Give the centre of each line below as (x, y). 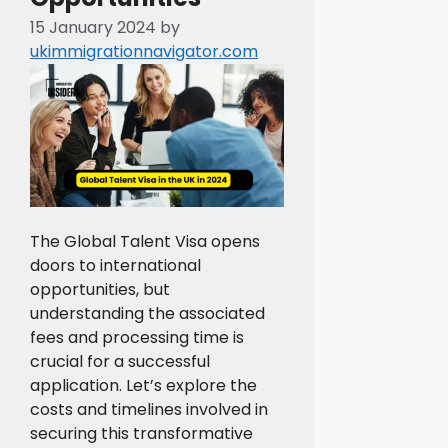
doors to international (115, 266)
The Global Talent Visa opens (145, 242)
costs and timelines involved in (149, 410)
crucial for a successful (120, 362)
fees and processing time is (137, 338)
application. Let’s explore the (143, 386)
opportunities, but (100, 290)
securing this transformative (141, 434)
